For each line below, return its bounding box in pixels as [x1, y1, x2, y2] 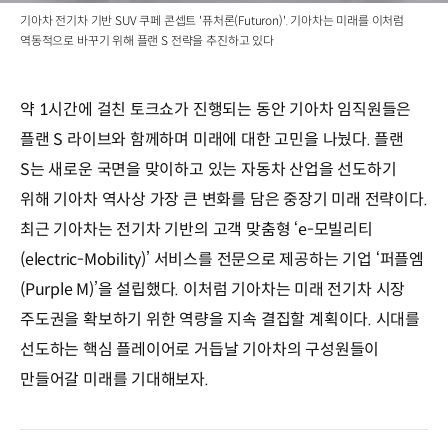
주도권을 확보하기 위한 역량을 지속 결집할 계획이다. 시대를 [20, 308, 421, 330]
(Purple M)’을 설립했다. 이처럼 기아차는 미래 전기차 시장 [20, 278, 406, 300]
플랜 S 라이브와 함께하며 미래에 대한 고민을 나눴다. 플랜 [20, 128, 405, 150]
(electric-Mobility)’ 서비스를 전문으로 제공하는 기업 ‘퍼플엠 [20, 248, 424, 270]
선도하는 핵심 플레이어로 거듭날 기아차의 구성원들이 [20, 338, 380, 360]
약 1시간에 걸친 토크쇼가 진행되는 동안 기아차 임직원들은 [20, 98, 412, 120]
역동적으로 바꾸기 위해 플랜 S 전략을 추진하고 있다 [20, 32, 274, 48]
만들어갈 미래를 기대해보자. [20, 368, 209, 390]
